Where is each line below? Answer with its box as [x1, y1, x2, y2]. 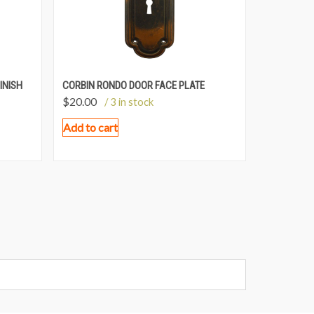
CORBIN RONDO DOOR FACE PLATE [62, 79, 205, 93]
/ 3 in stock [104, 95, 153, 109]
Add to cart [62, 121, 118, 135]
